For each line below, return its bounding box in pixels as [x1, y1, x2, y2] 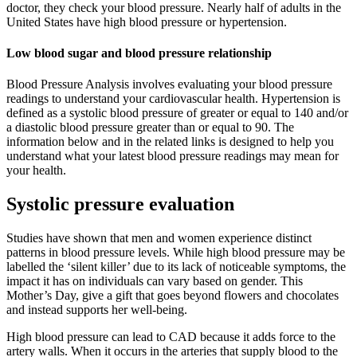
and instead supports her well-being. [6, 303, 187, 317]
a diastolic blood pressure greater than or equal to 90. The [6, 120, 294, 135]
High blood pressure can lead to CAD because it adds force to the [6, 330, 335, 344]
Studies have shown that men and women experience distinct [6, 231, 312, 245]
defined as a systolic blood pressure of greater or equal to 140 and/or [6, 106, 348, 120]
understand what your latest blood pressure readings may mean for [6, 149, 339, 163]
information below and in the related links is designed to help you [6, 135, 334, 149]
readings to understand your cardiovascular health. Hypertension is [6, 92, 340, 106]
